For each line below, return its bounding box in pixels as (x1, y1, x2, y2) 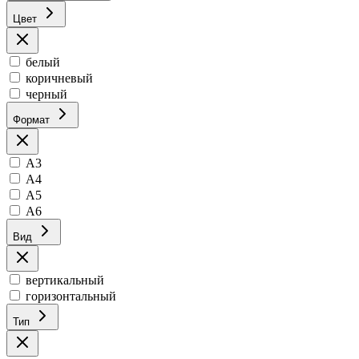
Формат (13, 114, 50, 127)
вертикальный (26, 273, 104, 288)
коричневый (26, 71, 93, 86)
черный (26, 87, 67, 102)
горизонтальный (26, 289, 116, 304)
